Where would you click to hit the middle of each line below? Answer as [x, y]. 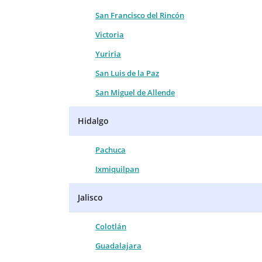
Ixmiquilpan [117, 169]
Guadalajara [118, 245]
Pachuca [111, 149]
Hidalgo [93, 120]
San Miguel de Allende [135, 92]
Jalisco [90, 197]
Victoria [110, 34]
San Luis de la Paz [127, 73]
